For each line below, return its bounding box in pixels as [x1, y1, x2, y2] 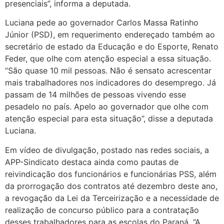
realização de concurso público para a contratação [5, 204, 199, 215]
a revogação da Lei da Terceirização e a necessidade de [5, 192, 219, 203]
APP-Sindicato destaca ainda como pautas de [5, 156, 178, 167]
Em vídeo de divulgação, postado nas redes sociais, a [5, 144, 209, 155]
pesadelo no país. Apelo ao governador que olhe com [5, 101, 208, 112]
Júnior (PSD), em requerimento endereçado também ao [5, 29, 215, 40]
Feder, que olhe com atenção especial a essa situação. [5, 53, 211, 64]
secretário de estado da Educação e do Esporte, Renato [5, 41, 218, 52]
